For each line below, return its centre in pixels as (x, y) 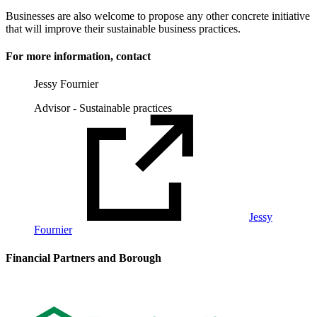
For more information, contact (78, 57)
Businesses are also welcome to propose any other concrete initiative (158, 16)
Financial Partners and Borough (83, 258)
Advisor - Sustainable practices (103, 108)
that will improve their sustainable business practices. (123, 28)
